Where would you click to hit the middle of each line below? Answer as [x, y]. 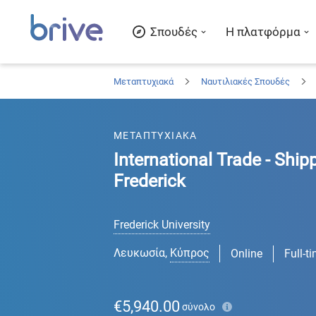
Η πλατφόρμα [263, 32]
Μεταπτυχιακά [144, 81]
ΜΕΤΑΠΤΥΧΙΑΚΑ [156, 135]
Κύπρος [190, 253]
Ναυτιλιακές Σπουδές [245, 81]
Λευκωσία [139, 253]
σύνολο [199, 306]
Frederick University [162, 225]
